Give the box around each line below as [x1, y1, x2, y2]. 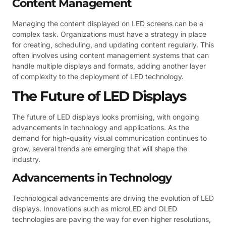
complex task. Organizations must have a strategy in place [12, 29, 206, 38]
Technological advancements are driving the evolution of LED [12, 194, 214, 203]
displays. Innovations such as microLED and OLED [12, 204, 177, 213]
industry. [12, 154, 40, 163]
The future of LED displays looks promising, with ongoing [12, 112, 199, 121]
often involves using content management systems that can [12, 50, 209, 60]
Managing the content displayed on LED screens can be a [12, 19, 203, 28]
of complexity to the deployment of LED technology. [12, 72, 184, 81]
